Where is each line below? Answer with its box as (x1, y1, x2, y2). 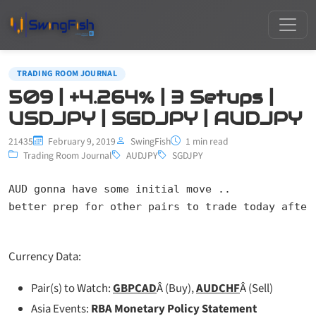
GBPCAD (113, 279, 157, 297)
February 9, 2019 (46, 134, 116, 148)
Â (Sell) (240, 279, 273, 297)
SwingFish (130, 134, 171, 148)
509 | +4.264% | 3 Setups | (8, 85, 274, 109)
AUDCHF (196, 279, 240, 297)
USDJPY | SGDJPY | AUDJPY (8, 107, 302, 130)
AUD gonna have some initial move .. (8, 182, 231, 195)
